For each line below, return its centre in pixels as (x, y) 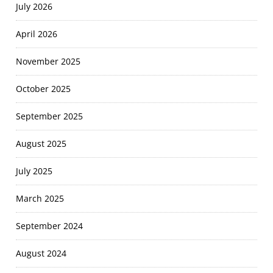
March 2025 (40, 199)
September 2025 (50, 116)
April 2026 (37, 34)
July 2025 (34, 171)
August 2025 (41, 144)
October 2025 (44, 89)
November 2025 (48, 62)
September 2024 (50, 226)
